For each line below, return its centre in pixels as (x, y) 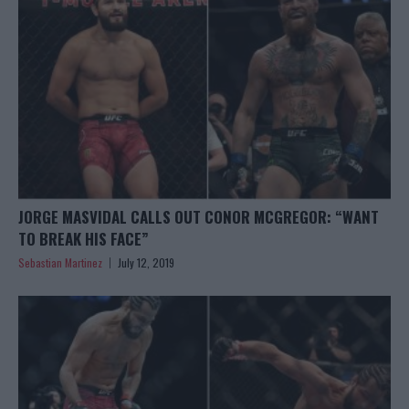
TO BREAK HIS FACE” (84, 239)
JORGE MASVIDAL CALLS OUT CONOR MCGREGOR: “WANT (199, 217)
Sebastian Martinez (60, 263)
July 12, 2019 (146, 263)
